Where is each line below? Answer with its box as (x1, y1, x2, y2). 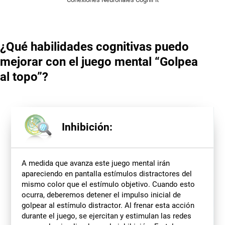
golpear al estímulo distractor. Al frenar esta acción (21, 200, 194, 210)
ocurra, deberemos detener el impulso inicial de (21, 190, 181, 199)
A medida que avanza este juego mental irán (21, 158, 170, 168)
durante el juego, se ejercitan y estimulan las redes (21, 211, 191, 220)
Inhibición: (61, 121, 113, 134)
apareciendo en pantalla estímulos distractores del (21, 169, 192, 178)
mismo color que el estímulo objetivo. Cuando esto (21, 179, 195, 189)
